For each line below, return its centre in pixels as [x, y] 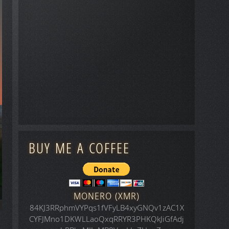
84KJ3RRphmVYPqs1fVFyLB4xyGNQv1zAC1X [107, 208]
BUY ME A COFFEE [79, 148]
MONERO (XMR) [107, 196]
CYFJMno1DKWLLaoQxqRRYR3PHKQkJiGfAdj [107, 219]
